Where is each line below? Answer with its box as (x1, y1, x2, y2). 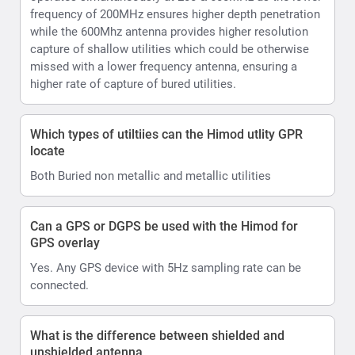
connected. (30, 277, 89, 292)
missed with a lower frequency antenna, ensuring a (30, 59, 297, 74)
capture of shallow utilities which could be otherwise (30, 41, 309, 56)
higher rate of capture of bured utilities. (30, 76, 236, 91)
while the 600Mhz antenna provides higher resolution (30, 24, 308, 39)
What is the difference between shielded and (30, 327, 284, 343)
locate (30, 143, 65, 158)
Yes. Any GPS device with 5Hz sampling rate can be (30, 260, 301, 275)
